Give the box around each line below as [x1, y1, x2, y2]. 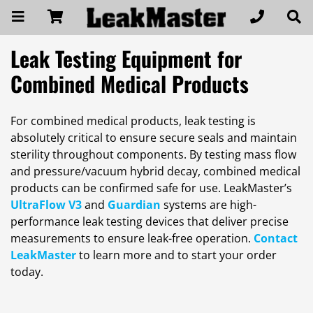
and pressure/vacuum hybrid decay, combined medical [10, 163, 300, 180]
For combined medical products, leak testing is [10, 113, 256, 129]
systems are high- [161, 197, 256, 213]
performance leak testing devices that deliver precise [10, 214, 289, 230]
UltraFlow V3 [10, 197, 82, 213]
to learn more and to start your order [76, 247, 277, 263]
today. [10, 264, 43, 280]
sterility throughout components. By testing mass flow [10, 147, 296, 163]
